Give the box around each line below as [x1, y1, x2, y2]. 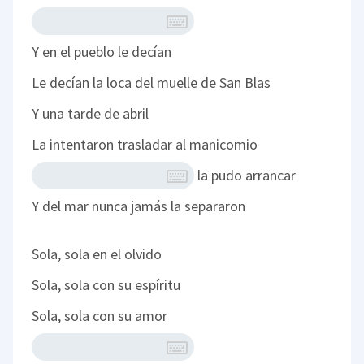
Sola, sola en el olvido [32, 245, 162, 264]
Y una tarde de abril [32, 104, 149, 123]
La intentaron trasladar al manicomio [32, 135, 258, 154]
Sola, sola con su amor [32, 306, 168, 326]
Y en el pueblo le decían [32, 42, 172, 62]
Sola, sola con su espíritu [32, 275, 181, 295]
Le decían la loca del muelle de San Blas [32, 73, 271, 93]
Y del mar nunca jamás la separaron [32, 197, 246, 216]
